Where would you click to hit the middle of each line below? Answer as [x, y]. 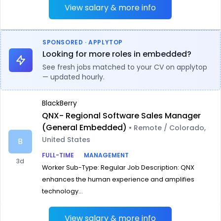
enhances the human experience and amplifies [118, 179]
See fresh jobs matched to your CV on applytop [125, 67]
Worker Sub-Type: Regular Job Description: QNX [118, 167]
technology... [62, 191]
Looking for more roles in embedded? [117, 54]
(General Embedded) [84, 128]
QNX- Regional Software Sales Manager [121, 116]
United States [66, 140]
